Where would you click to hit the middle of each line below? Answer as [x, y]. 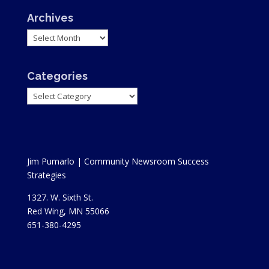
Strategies [46, 175]
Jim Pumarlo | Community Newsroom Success [118, 161]
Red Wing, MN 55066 [68, 211]
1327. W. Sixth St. [60, 197]
